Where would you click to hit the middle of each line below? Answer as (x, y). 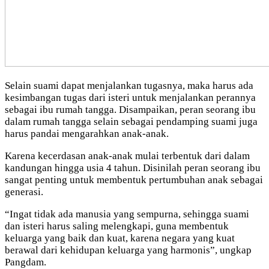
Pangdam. (26, 262)
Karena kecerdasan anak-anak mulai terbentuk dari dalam (127, 156)
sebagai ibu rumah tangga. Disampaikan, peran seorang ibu (130, 109)
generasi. (24, 192)
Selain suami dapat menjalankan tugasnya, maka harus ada (129, 85)
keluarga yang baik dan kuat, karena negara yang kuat (120, 238)
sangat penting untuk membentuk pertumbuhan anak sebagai (134, 180)
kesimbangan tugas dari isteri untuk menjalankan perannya (130, 97)
